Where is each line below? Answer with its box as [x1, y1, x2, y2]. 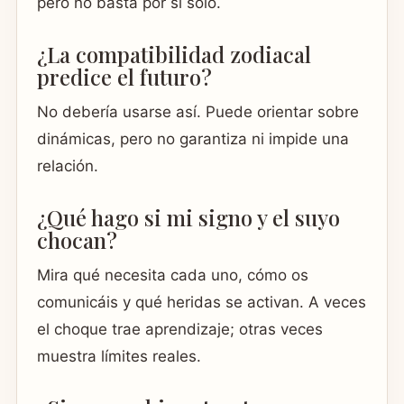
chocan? [37, 225, 117, 255]
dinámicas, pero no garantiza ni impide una [37, 130, 349, 149]
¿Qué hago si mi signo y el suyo [37, 203, 340, 233]
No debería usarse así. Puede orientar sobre [37, 103, 359, 122]
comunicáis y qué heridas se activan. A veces [37, 293, 366, 312]
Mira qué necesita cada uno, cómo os [37, 266, 308, 285]
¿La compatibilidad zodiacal [37, 40, 311, 69]
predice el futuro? [37, 62, 212, 92]
